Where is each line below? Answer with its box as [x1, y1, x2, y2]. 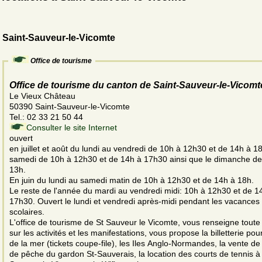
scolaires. [9, 207, 44, 217]
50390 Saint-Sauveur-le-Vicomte [9, 102, 130, 112]
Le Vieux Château [9, 91, 78, 101]
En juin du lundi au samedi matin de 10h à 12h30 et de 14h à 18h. [9, 175, 254, 185]
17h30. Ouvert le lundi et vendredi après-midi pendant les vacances [9, 196, 260, 206]
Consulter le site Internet [26, 123, 117, 133]
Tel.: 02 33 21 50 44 [9, 112, 85, 122]
